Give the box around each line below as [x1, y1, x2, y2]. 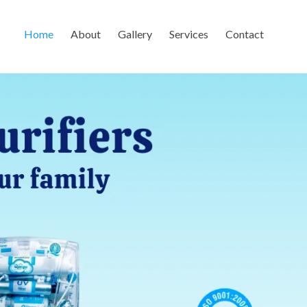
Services [169, 27, 208, 40]
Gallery [118, 27, 152, 40]
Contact [225, 27, 264, 40]
